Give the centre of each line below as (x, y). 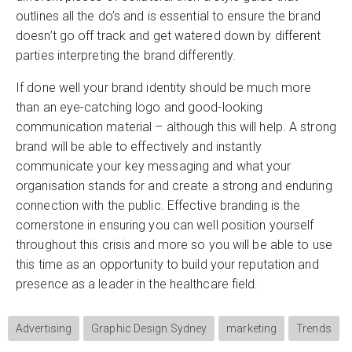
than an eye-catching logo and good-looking (139, 107)
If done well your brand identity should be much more (164, 87)
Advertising (44, 328)
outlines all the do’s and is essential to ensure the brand (168, 16)
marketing (252, 328)
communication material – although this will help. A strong (176, 126)
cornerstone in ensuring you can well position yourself (165, 225)
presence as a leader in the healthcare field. (137, 284)
